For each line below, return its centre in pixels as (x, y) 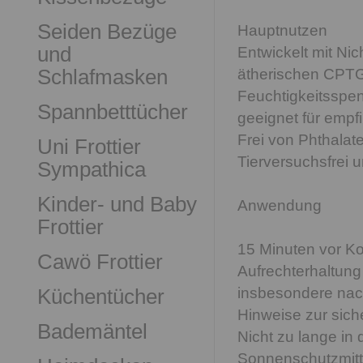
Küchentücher (101, 297)
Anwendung (280, 205)
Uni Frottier (89, 147)
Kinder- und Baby (117, 204)
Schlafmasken (102, 77)
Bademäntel (92, 331)
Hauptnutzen (282, 30)
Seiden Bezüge (107, 32)
